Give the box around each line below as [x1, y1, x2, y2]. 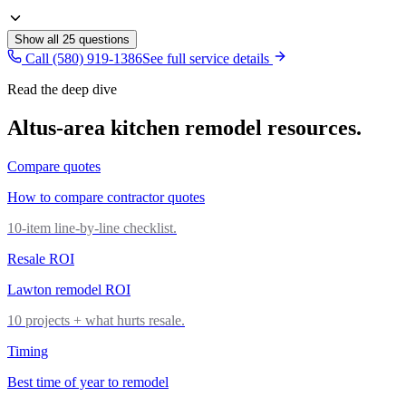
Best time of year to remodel [7, 373, 169, 390]
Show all [14, 32, 63, 46]
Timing [7, 343, 48, 359]
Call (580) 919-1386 [22, 50, 142, 66]
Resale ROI [7, 250, 74, 266]
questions [75, 32, 130, 46]
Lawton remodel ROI [7, 281, 130, 297]
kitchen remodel [111, 115, 262, 140]
